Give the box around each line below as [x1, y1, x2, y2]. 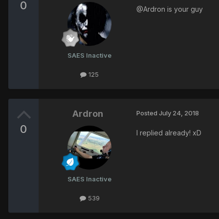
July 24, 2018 [159, 109, 199, 117]
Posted [136, 109, 159, 117]
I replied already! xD [136, 128, 201, 137]
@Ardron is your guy [136, 4, 203, 13]
